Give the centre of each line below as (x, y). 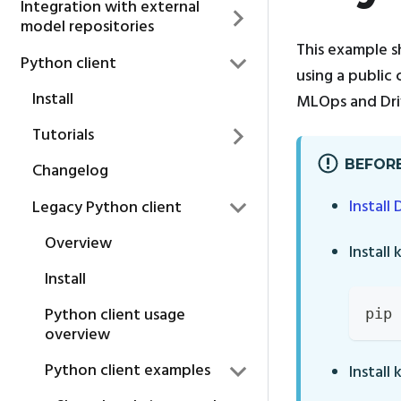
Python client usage (115, 315)
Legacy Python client (107, 208)
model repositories (87, 28)
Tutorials (63, 136)
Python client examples (127, 371)
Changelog (70, 172)
